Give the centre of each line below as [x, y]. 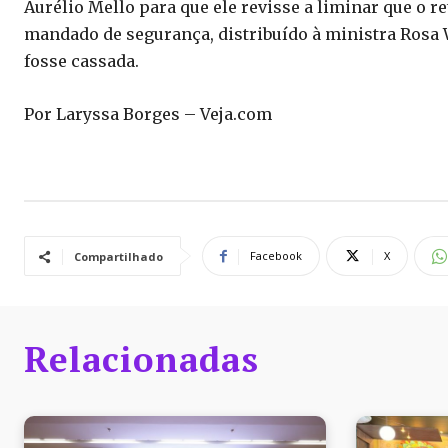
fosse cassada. [81, 61]
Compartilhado [118, 257]
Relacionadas [141, 359]
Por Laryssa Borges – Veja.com [148, 114]
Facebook [276, 256]
